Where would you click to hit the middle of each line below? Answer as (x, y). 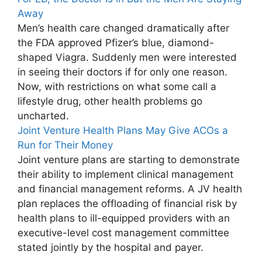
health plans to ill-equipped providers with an (124, 218)
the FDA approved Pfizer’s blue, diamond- (116, 43)
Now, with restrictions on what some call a (117, 87)
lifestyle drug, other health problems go (110, 101)
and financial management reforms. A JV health (130, 189)
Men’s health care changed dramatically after (123, 28)
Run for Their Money (65, 145)
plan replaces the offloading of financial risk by (127, 204)
